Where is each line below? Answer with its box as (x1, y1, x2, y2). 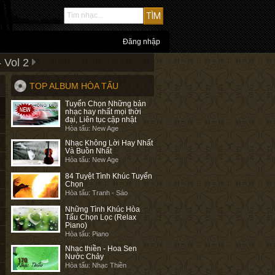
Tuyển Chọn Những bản (65, 99, 147, 108)
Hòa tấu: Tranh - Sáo (65, 189, 128, 196)
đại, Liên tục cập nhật (65, 115, 137, 124)
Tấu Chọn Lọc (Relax (65, 213, 137, 222)
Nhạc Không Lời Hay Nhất (65, 139, 153, 147)
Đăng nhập (123, 37, 160, 46)
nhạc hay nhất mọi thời (65, 107, 142, 116)
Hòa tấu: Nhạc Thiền (65, 261, 127, 269)
